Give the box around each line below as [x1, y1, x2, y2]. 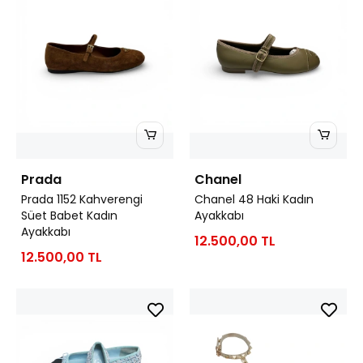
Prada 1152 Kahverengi [21, 190, 143, 207]
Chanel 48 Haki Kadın [194, 190, 314, 207]
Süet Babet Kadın [21, 207, 117, 224]
